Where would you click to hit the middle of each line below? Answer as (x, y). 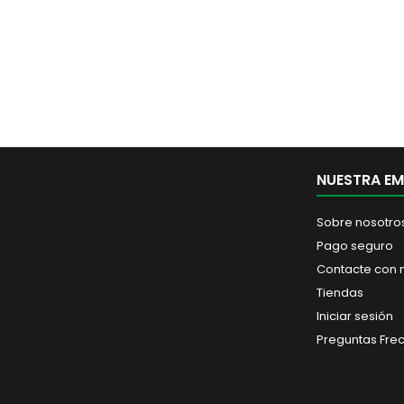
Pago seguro (355, 246)
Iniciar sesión (355, 316)
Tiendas (340, 293)
